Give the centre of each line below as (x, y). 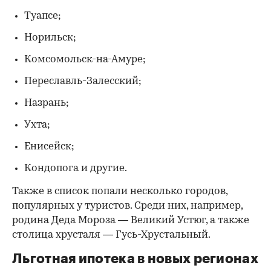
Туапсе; (43, 16)
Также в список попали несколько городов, (120, 192)
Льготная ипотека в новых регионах (135, 259)
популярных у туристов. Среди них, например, (127, 206)
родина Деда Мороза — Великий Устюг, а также (131, 221)
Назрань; (47, 103)
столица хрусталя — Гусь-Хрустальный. (111, 235)
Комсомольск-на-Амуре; (85, 60)
